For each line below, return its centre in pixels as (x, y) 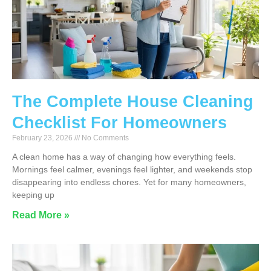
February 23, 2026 (43, 138)
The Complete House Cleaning (133, 102)
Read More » (41, 215)
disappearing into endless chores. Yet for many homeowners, (129, 182)
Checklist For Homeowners (119, 123)
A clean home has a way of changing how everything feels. (124, 157)
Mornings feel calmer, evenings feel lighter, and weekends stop (132, 170)
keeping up (33, 195)
